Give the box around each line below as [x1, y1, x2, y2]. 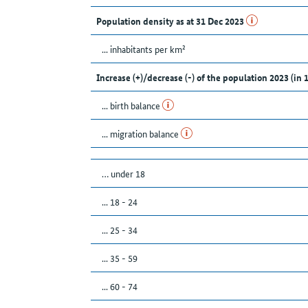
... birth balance [102, 98, 162, 113]
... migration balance [102, 126, 181, 141]
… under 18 [102, 166, 145, 181]
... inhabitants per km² [102, 42, 186, 56]
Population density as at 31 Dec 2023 [96, 14, 246, 28]
